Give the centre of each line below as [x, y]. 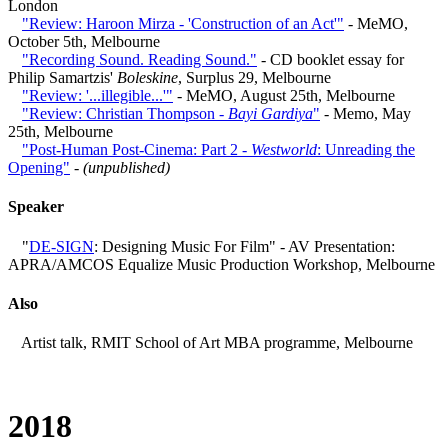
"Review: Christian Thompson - [125, 114]
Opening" [39, 168]
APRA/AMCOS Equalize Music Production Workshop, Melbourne [221, 264]
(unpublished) [126, 168]
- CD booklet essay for [330, 60]
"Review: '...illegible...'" [97, 96]
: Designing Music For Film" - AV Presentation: [244, 246]
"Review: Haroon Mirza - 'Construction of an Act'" [183, 24]
